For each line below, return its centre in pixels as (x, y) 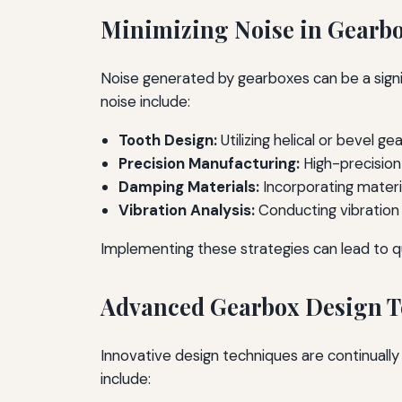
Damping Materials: (189, 187)
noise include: (145, 102)
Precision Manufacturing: (209, 164)
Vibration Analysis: (187, 210)
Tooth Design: (168, 140)
